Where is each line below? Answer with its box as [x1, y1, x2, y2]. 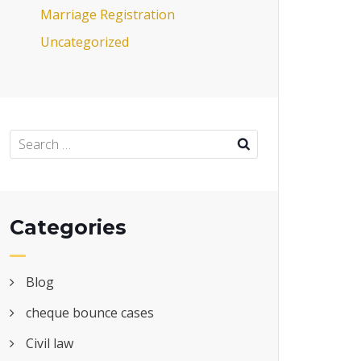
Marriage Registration [39, 5, 175, 23]
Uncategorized [39, 32, 129, 51]
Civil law [26, 334, 73, 352]
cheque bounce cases [26, 303, 154, 322]
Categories [10, 214, 127, 239]
